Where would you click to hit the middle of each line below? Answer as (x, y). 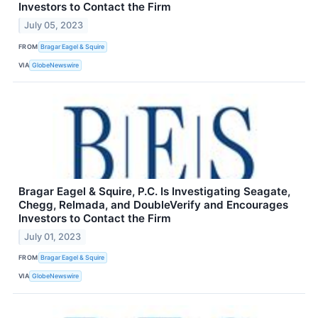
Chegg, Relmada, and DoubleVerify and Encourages (153, 205)
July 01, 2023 (53, 236)
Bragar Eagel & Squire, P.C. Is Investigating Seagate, (154, 192)
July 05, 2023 (54, 26)
